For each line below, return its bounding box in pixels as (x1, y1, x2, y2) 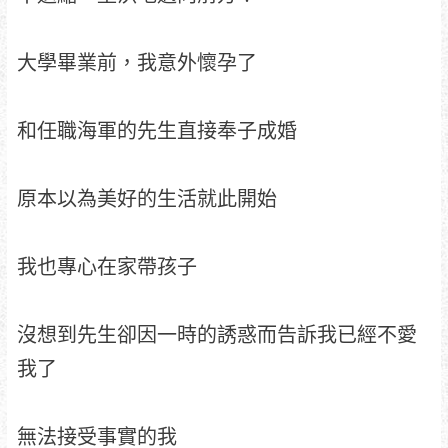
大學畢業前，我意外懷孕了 (16, 49, 257, 77)
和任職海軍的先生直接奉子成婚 (16, 117, 297, 145)
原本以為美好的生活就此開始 (16, 185, 277, 213)
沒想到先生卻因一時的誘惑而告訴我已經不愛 (16, 321, 417, 349)
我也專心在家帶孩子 (16, 253, 197, 281)
